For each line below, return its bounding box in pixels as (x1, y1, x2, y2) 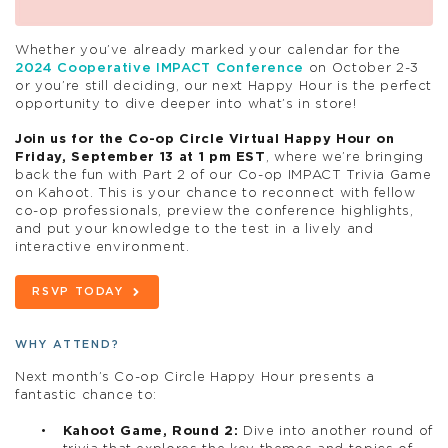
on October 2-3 (304, 61, 419, 75)
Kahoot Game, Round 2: (62, 424, 239, 438)
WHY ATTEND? (15, 339, 121, 351)
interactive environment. (15, 241, 190, 255)
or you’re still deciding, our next (15, 79, 248, 93)
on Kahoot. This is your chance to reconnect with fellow (15, 187, 416, 201)
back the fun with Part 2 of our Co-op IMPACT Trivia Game (15, 169, 432, 183)
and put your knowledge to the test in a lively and (15, 223, 374, 237)
